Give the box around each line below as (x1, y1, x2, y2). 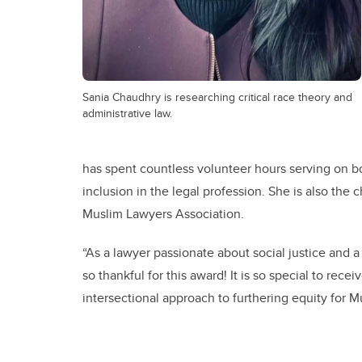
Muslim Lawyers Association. (82, 204, 254, 224)
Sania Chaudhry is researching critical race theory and (82, 88, 352, 106)
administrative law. (82, 104, 172, 122)
